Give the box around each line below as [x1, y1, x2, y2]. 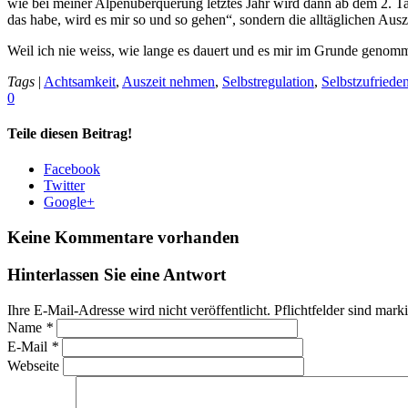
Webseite [7, 357, 59, 373]
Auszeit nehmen [122, 73, 215, 89]
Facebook [44, 161, 100, 178]
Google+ [44, 194, 95, 210]
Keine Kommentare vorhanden [7, 228, 240, 248]
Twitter [44, 178, 85, 194]
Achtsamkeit [44, 73, 116, 89]
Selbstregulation [222, 73, 314, 89]
